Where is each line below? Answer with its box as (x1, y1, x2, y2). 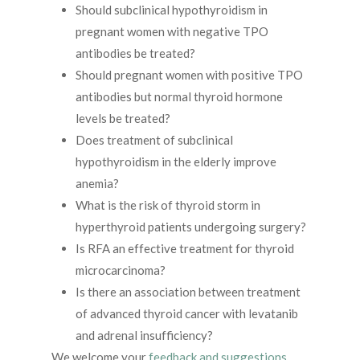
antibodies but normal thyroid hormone (76, 89, 283, 104)
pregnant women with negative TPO (76, 24, 268, 39)
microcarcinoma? (76, 263, 166, 278)
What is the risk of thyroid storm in (76, 198, 260, 213)
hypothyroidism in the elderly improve (76, 154, 276, 170)
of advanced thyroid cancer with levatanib (76, 306, 298, 321)
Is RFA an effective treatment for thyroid (76, 241, 294, 256)
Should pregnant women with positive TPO (76, 67, 303, 83)
